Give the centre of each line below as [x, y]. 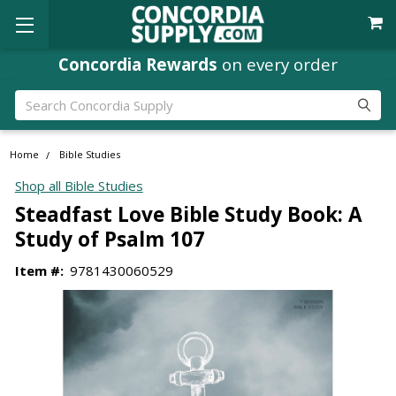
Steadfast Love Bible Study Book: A [188, 214]
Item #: [39, 270]
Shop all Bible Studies [79, 186]
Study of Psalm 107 [109, 239]
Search [35, 99]
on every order [278, 64]
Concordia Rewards [138, 64]
